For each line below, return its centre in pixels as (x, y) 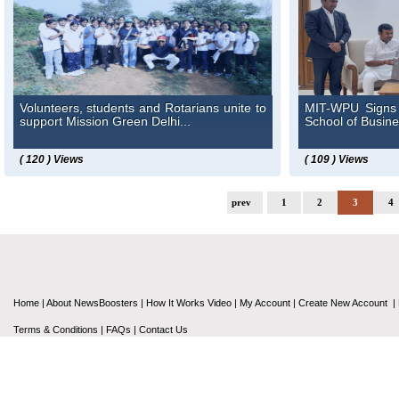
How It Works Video (189, 303)
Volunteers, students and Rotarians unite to (142, 109)
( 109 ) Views (336, 160)
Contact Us (163, 330)
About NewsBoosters (92, 303)
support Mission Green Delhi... (105, 122)
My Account (265, 303)
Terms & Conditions (56, 330)
